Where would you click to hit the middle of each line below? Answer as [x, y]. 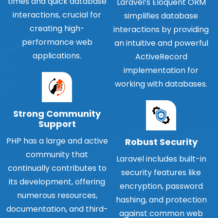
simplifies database [161, 16]
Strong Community [57, 113]
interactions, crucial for [57, 15]
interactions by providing [161, 29]
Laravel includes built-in [161, 159]
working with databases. [161, 84]
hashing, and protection [161, 200]
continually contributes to [57, 168]
